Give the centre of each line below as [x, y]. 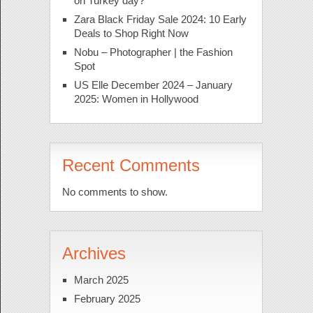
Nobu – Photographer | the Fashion [153, 52]
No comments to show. [115, 192]
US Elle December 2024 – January [153, 85]
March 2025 [101, 280]
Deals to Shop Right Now [131, 34]
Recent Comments [131, 166]
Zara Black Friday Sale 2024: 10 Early [160, 20]
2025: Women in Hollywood [136, 99]
